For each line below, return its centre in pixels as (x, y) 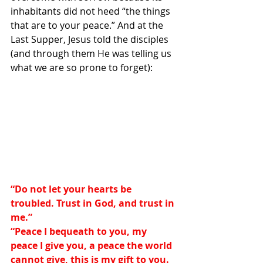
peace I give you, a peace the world (92, 246)
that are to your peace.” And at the (88, 25)
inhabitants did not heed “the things (92, 11)
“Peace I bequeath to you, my (80, 232)
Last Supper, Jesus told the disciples (91, 39)
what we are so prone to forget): (82, 68)
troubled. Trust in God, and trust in (94, 203)
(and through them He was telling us (92, 53)
